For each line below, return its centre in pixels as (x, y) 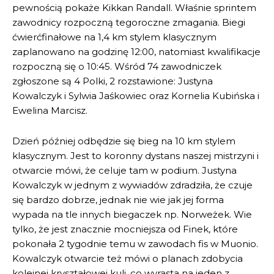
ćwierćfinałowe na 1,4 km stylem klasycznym (114, 37)
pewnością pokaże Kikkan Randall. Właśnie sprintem (134, 7)
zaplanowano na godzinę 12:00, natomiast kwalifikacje (136, 51)
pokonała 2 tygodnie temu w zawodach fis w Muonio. (135, 243)
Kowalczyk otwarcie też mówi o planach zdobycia (128, 258)
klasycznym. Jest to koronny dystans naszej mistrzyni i (135, 155)
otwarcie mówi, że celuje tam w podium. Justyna (124, 170)
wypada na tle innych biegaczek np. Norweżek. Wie (132, 214)
